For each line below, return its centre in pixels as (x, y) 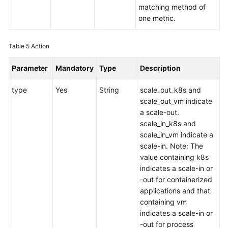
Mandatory (75, 68)
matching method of (172, 7)
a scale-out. (160, 112)
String (109, 90)
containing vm (163, 202)
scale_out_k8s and (170, 90)
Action (40, 46)
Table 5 (20, 46)
